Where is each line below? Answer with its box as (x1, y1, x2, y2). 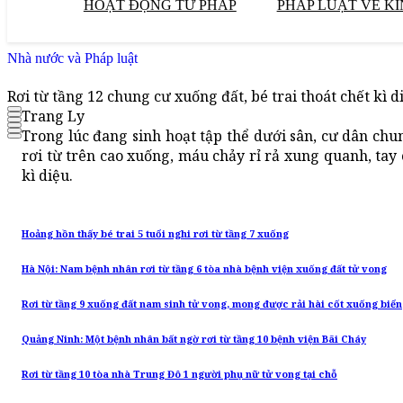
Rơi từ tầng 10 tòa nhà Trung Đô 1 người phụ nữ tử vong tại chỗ (22, 368, 337, 381)
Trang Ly (22, 106, 85, 127)
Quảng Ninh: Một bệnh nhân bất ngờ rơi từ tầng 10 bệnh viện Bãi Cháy (22, 333, 366, 346)
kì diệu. (22, 166, 73, 186)
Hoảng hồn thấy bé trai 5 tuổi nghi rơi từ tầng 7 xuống (22, 228, 289, 241)
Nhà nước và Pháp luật (7, 50, 138, 66)
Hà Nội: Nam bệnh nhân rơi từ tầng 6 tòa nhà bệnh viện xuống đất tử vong (22, 263, 387, 276)
